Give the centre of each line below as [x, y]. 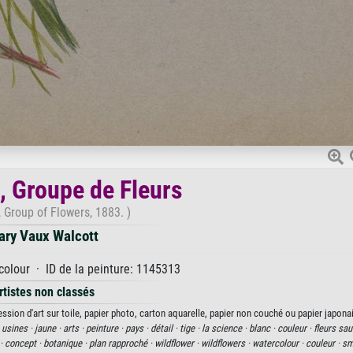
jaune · [48, 328]
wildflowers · [227, 343]
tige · [190, 328]
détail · [165, 328]
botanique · [66, 343]
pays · [137, 328]
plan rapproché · [122, 343]
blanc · [263, 328]
